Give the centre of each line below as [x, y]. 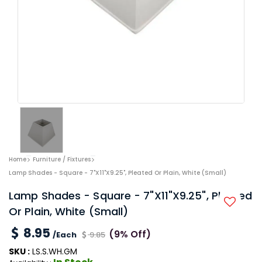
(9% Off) [130, 234]
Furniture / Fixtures [62, 159]
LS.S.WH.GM [54, 251]
